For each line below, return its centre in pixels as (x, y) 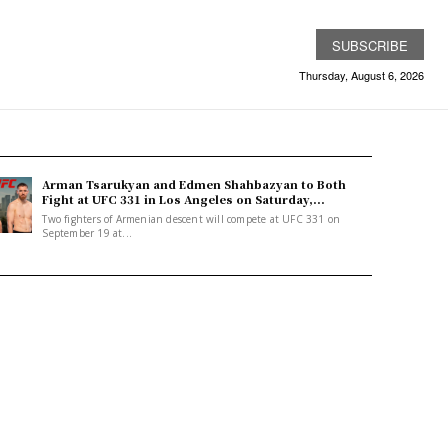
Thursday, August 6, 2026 (361, 74)
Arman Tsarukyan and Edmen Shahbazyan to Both (194, 183)
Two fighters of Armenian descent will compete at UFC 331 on (191, 218)
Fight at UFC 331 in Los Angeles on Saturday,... (184, 198)
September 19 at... (87, 232)
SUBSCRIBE (370, 45)
